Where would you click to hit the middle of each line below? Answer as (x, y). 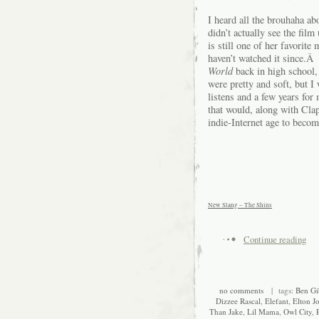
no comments (241, 290)
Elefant (277, 300)
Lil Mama (263, 311)
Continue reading (275, 240)
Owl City (297, 311)
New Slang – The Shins (240, 205)
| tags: (279, 290)
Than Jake (226, 311)
